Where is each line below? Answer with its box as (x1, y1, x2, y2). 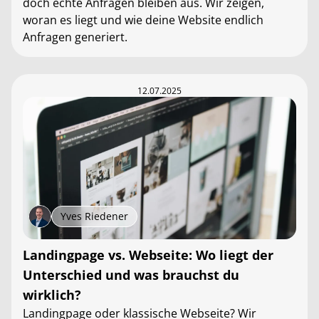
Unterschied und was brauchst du (23, 266, 239, 283)
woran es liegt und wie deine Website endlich (23, 12, 263, 28)
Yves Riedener (61, 209, 128, 223)
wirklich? (23, 286, 81, 303)
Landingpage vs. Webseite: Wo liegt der (23, 246, 273, 263)
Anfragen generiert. (23, 29, 127, 45)
